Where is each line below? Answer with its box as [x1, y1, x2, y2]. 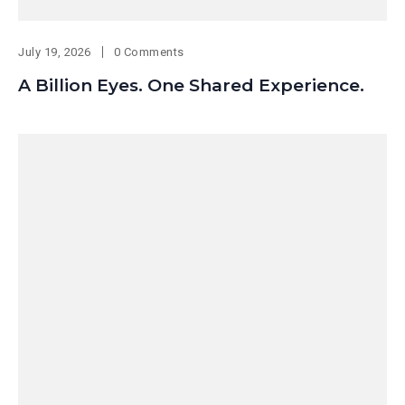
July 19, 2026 [18, 45, 91, 60]
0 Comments [113, 45, 184, 60]
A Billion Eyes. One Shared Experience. [18, 75, 364, 97]
